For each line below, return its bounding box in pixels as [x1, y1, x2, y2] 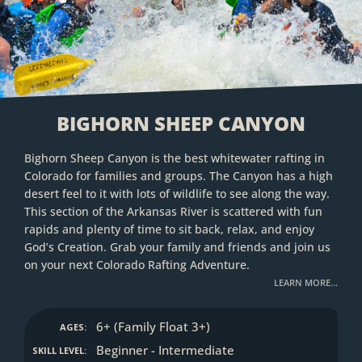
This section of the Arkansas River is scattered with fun [24, 203, 322, 219]
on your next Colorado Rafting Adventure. [24, 256, 250, 272]
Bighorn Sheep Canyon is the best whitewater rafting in [24, 149, 325, 166]
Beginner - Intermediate [96, 341, 234, 358]
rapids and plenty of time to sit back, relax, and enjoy [24, 221, 314, 237]
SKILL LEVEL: [32, 343, 86, 356]
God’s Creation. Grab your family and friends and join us [24, 238, 330, 255]
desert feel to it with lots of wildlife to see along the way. [24, 185, 330, 201]
